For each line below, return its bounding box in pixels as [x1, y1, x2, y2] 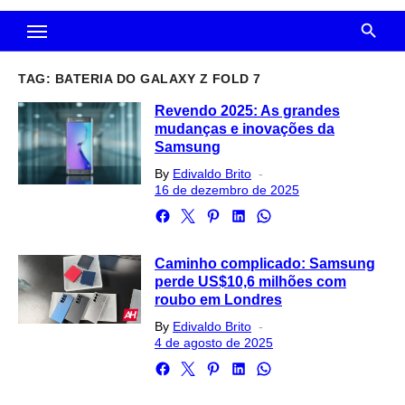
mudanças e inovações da [154, 121, 334, 137]
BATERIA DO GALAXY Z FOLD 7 [54, 71, 261, 86]
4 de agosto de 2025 [154, 335, 273, 350]
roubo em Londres [154, 292, 282, 307]
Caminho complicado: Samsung [154, 256, 375, 271]
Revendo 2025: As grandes [154, 103, 340, 118]
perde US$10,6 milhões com [154, 274, 346, 289]
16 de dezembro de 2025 [154, 183, 299, 197]
